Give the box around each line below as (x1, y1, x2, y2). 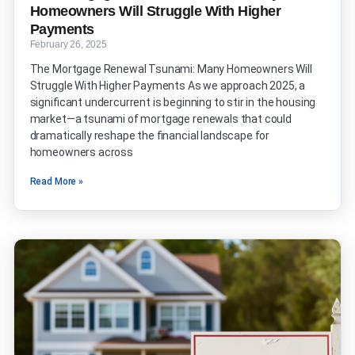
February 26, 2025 (29, 39, 107, 51)
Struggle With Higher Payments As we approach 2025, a (29, 79, 306, 93)
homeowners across (29, 146, 133, 159)
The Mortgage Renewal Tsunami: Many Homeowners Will (29, 63, 312, 76)
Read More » (29, 176, 83, 188)
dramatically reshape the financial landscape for (29, 129, 270, 143)
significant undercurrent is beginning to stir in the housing (29, 96, 316, 109)
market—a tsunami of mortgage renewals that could (29, 113, 292, 126)
